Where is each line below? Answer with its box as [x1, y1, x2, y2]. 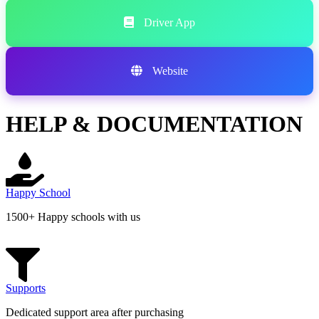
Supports [6, 282, 46, 294]
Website [150, 65, 188, 78]
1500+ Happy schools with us [6, 211, 140, 223]
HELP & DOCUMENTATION [6, 110, 303, 137]
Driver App [141, 16, 195, 29]
